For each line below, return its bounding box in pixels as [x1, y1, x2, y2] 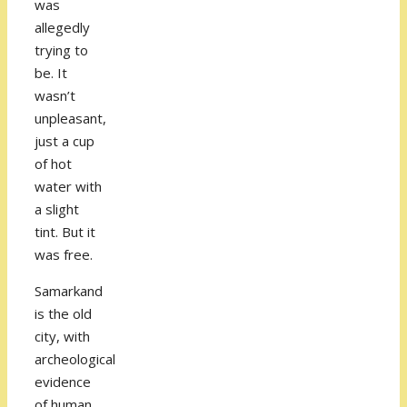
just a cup [35, 132, 94, 151]
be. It [35, 64, 67, 83]
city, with [35, 327, 90, 346]
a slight [35, 200, 79, 219]
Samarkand [35, 282, 103, 301]
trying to [35, 41, 88, 60]
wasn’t [35, 86, 75, 105]
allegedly [35, 18, 90, 37]
